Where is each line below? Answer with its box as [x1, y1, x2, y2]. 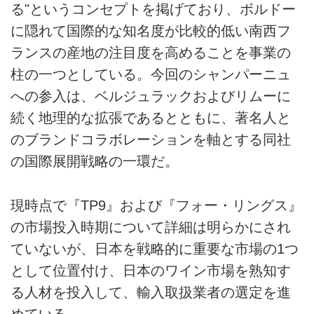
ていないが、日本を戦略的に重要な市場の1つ [11, 240, 299, 257]
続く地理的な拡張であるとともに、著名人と [11, 110, 291, 126]
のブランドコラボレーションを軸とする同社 [11, 132, 291, 148]
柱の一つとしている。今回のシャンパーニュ [11, 67, 291, 83]
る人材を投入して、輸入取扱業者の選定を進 [11, 284, 291, 300]
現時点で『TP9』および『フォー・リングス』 [11, 197, 302, 213]
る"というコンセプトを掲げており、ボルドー [11, 1, 296, 18]
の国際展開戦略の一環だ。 [11, 153, 179, 170]
